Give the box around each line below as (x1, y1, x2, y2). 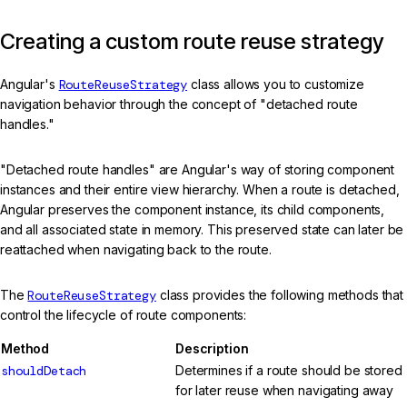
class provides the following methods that (155, 287, 404, 303)
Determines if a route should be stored (175, 362, 402, 379)
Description (175, 341, 249, 357)
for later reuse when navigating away (175, 382, 393, 399)
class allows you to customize (187, 76, 364, 93)
